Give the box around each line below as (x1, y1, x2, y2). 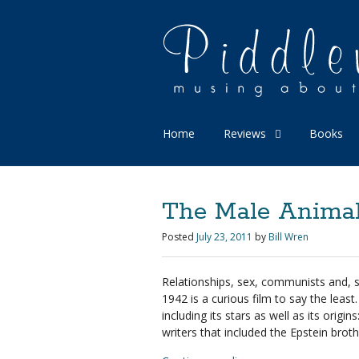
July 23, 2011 (196, 230, 252, 244)
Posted (162, 230, 194, 244)
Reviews (224, 126, 266, 141)
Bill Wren (268, 230, 309, 244)
